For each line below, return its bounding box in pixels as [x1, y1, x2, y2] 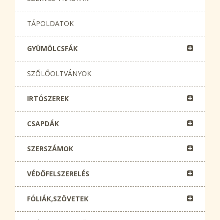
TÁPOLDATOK [27, 19, 74, 28]
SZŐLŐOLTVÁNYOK [27, 69, 91, 78]
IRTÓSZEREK [27, 94, 69, 103]
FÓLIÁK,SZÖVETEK [27, 194, 88, 203]
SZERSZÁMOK [27, 144, 73, 153]
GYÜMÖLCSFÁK [27, 44, 78, 53]
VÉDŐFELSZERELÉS [27, 169, 89, 178]
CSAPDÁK [27, 119, 59, 128]
